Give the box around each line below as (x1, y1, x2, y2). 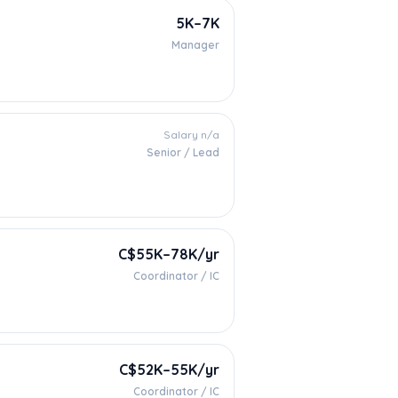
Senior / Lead (147, 146, 219, 159)
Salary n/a (163, 128, 219, 141)
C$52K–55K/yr (119, 361, 219, 378)
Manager (171, 38, 219, 52)
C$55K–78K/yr (118, 245, 219, 263)
